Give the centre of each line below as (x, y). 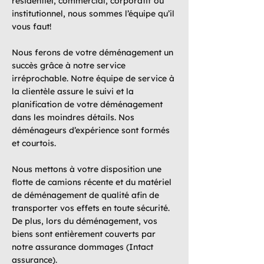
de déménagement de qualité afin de (85, 195)
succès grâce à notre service (69, 65)
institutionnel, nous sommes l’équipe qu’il (93, 14)
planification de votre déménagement (87, 104)
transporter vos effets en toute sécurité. (91, 208)
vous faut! (32, 27)
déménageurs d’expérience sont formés (91, 130)
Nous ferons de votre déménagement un (93, 52)
